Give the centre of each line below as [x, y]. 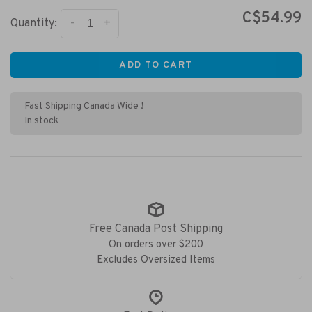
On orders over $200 [156, 245]
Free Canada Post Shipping [156, 229]
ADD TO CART [156, 65]
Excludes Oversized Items [156, 260]
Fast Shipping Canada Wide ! [84, 106]
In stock [41, 121]
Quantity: [34, 24]
